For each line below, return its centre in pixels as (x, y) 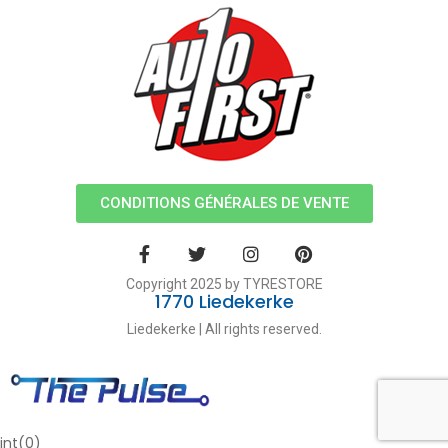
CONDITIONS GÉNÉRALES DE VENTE (224, 202)
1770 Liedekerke (224, 302)
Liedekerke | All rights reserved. (224, 329)
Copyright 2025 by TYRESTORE (224, 284)
